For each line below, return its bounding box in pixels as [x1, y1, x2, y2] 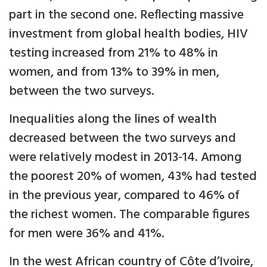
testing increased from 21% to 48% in [9, 43, 218, 64]
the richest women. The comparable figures [9, 204, 250, 226]
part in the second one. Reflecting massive [9, 5, 244, 26]
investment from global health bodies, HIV [9, 24, 248, 45]
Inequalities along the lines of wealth [9, 109, 217, 131]
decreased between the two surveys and [9, 128, 236, 150]
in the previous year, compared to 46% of [9, 185, 240, 207]
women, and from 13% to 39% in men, [9, 62, 219, 83]
